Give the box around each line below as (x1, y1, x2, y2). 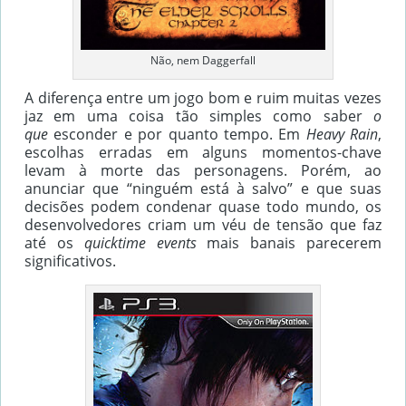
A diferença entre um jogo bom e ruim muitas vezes (24, 87, 382, 108)
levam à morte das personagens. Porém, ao (24, 159, 382, 180)
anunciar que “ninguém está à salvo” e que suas (24, 178, 382, 198)
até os (24, 232, 84, 253)
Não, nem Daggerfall (150, 52, 256, 68)
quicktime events (83, 232, 208, 253)
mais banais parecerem (207, 232, 382, 253)
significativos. (24, 250, 116, 271)
